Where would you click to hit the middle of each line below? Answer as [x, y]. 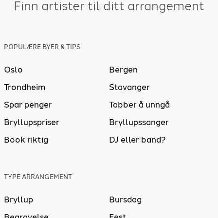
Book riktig [26, 139]
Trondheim [25, 87]
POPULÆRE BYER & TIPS [42, 47]
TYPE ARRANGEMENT [38, 177]
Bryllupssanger [139, 122]
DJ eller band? [137, 139]
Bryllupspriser [32, 122]
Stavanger [129, 87]
